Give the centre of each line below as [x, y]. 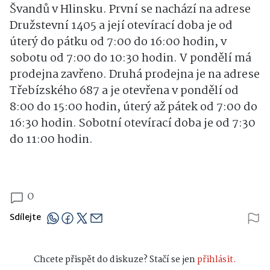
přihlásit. [217, 260]
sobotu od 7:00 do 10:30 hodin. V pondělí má [130, 59]
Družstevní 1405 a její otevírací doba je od [121, 26]
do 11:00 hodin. [51, 140]
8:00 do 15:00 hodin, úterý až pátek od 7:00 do [133, 108]
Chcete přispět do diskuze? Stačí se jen [115, 260]
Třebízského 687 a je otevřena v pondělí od [124, 91]
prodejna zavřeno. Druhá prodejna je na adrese [135, 75]
